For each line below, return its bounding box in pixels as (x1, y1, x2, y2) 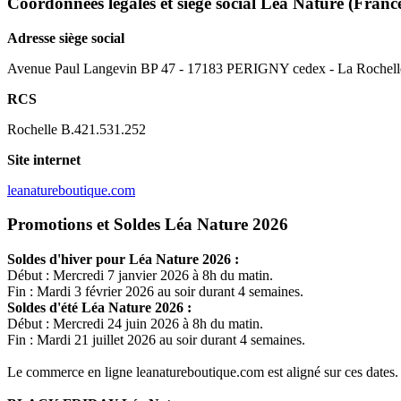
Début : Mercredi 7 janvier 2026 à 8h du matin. (7, 268, 273, 284)
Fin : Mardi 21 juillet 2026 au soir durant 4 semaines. (7, 332, 305, 348)
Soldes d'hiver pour (7, 252, 129, 268)
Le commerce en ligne (7, 364, 136, 380)
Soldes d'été (7, 300, 81, 316)
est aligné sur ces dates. (264, 364, 398, 380)
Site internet (7, 151, 81, 167)
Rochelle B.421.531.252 (7, 121, 146, 137)
